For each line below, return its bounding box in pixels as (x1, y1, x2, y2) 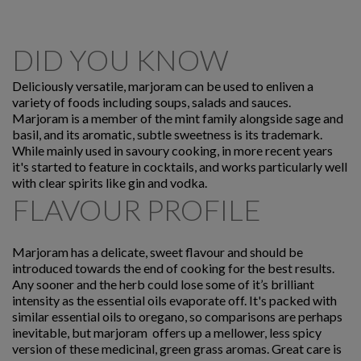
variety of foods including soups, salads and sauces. (12, 94, 291, 110)
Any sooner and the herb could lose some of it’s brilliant (12, 276, 314, 293)
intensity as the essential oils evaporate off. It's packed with (12, 293, 337, 309)
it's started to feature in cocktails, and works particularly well (12, 159, 347, 175)
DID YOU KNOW (12, 42, 229, 78)
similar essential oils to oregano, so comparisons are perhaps (12, 309, 342, 325)
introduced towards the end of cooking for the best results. (12, 260, 334, 276)
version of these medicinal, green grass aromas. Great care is (12, 341, 342, 357)
